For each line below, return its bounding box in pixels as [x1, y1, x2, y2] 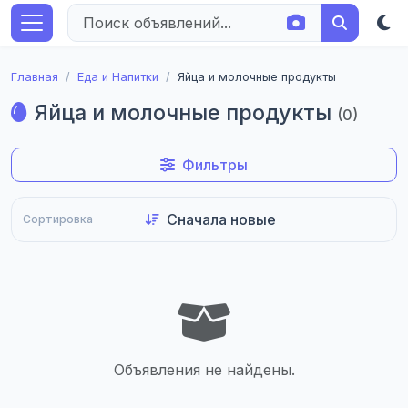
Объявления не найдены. [113, 361, 295, 379]
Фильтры [182, 156, 248, 174]
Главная [11, 70, 58, 84]
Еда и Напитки [77, 70, 158, 84]
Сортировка [23, 212, 93, 226]
